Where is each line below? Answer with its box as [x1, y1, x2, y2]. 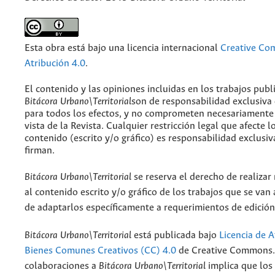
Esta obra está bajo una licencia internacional [25, 43, 220, 54]
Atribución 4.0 [25, 58, 85, 69]
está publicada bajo [131, 230, 219, 241]
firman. [25, 145, 55, 157]
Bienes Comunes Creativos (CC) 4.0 [25, 246, 176, 257]
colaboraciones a [25, 261, 99, 272]
